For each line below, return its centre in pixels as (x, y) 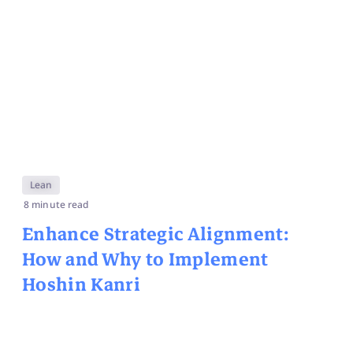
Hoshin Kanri (81, 284)
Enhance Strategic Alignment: (155, 234)
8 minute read (56, 204)
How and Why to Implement (145, 259)
